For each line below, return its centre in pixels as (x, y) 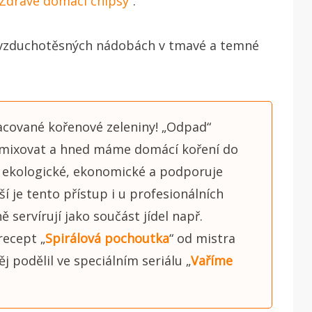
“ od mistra (202, 238)
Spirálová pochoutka (107, 238)
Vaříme (212, 260)
